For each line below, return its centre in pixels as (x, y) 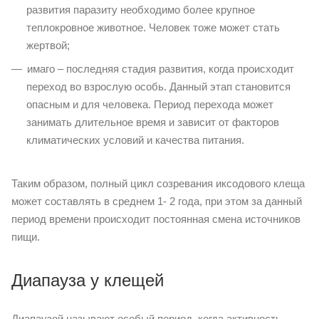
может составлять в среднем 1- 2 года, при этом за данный (157, 201)
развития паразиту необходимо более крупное (141, 9)
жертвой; (48, 45)
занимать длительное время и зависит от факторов (153, 122)
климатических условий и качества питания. (135, 140)
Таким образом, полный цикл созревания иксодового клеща (158, 183)
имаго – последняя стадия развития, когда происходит (161, 68)
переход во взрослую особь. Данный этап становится (158, 86)
